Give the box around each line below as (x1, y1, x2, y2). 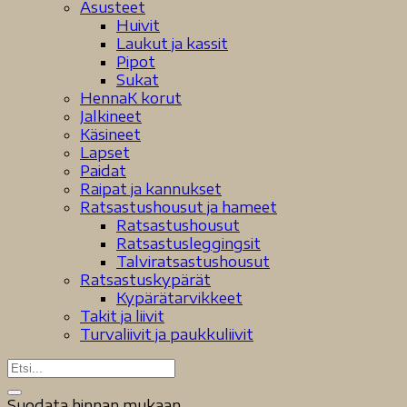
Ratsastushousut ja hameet (80, 198, 277, 216)
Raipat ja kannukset (80, 180, 222, 198)
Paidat (80, 162, 126, 180)
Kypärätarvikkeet (116, 289, 243, 307)
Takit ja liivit (80, 307, 164, 325)
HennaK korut (80, 89, 182, 107)
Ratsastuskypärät (80, 271, 211, 289)
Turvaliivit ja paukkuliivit (80, 325, 253, 343)
